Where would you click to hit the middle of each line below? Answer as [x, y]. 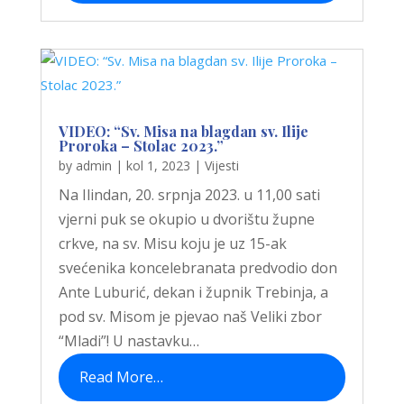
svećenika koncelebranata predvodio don [197, 267]
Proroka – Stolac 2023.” [141, 145]
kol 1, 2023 [158, 165]
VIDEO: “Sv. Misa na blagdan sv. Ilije [183, 131]
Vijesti [221, 165]
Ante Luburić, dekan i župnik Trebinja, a [193, 292]
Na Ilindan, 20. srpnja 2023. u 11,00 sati [189, 194]
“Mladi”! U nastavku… [129, 340]
